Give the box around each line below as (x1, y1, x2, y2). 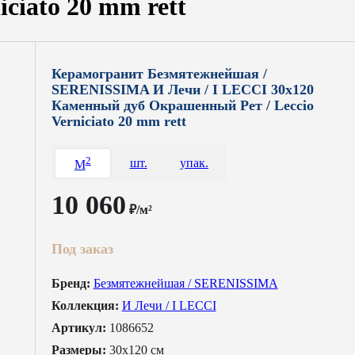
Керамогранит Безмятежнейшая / (51, 66, 267, 82)
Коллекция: (51, 298, 119, 312)
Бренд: (51, 276, 90, 290)
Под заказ (51, 240, 113, 257)
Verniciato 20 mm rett (51, 113, 186, 130)
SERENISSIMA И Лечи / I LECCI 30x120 (51, 82, 314, 98)
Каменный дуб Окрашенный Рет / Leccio (51, 97, 314, 114)
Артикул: (51, 320, 106, 334)
